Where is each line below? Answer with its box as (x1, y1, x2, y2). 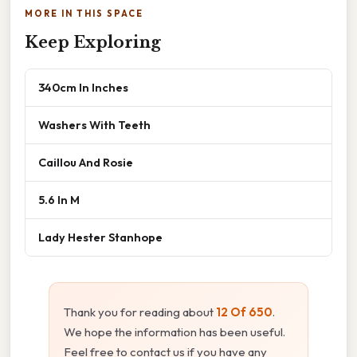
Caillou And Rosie (38, 155, 133, 171)
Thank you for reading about (64, 304, 216, 320)
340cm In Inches (38, 80, 128, 96)
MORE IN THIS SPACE (25, 8, 143, 20)
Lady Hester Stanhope (38, 229, 163, 245)
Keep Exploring (25, 33, 161, 53)
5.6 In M (38, 192, 80, 208)
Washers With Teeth (38, 117, 151, 133)
